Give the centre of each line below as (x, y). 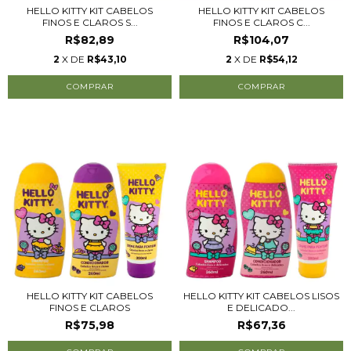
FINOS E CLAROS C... (261, 22)
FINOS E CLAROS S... (90, 22)
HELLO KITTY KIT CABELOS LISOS (261, 296)
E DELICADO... (261, 308)
